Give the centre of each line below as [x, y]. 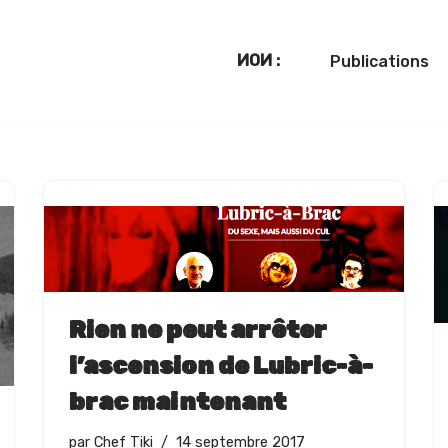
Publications [379, 61]
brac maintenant [177, 402]
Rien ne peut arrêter [198, 330]
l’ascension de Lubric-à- [221, 366]
